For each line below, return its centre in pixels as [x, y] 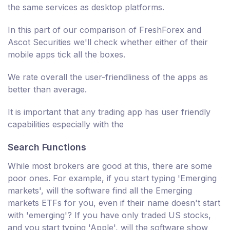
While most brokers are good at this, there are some [110, 166]
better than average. [47, 90]
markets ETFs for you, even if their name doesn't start [114, 203]
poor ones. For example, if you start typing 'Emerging [112, 178]
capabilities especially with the [66, 124]
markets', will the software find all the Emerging [100, 191]
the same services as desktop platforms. [86, 7]
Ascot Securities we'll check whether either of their [108, 42]
